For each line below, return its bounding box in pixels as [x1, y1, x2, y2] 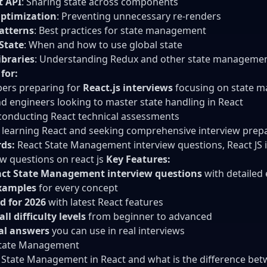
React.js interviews [83, 80, 173, 94]
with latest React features [46, 195, 163, 209]
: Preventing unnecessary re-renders [57, 9, 221, 23]
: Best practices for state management [34, 23, 206, 37]
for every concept [36, 181, 118, 194]
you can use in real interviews [49, 223, 185, 237]
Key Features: [106, 152, 170, 166]
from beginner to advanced [86, 209, 212, 223]
